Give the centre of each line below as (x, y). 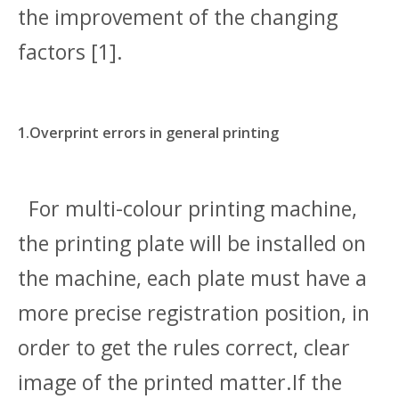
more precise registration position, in (194, 313)
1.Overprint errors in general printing (148, 133)
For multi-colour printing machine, (187, 208)
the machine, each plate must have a (192, 278)
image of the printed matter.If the (180, 382)
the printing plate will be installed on (192, 243)
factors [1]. (70, 52)
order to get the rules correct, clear (184, 347)
